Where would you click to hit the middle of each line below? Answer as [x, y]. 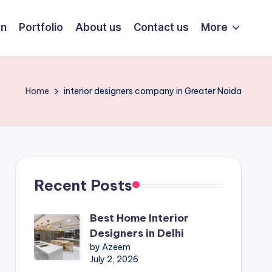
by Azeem [110, 247]
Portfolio [41, 28]
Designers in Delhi [137, 233]
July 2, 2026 [114, 259]
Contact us [161, 28]
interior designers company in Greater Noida [153, 91]
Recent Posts [83, 185]
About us [98, 28]
